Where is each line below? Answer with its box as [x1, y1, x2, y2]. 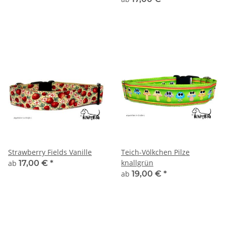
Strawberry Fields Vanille [8, 147, 92, 157]
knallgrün [121, 158, 153, 168]
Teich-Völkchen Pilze [121, 147, 190, 157]
